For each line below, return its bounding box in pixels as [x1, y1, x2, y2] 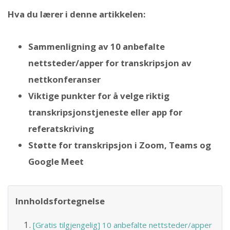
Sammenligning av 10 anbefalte [28, 40, 165, 52]
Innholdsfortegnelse [15, 195, 105, 207]
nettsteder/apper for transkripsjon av [28, 56, 191, 69]
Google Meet [28, 155, 84, 167]
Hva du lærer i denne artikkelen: [8, 8, 146, 21]
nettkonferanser [28, 73, 101, 85]
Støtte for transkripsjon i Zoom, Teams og [28, 139, 211, 151]
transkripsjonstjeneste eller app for [28, 106, 182, 118]
